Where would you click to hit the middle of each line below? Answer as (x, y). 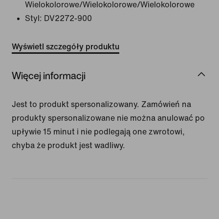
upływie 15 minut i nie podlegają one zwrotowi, (98, 131)
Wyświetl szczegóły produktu (66, 47)
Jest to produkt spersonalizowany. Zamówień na (101, 104)
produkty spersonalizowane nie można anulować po (108, 118)
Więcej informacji (49, 75)
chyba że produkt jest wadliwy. (68, 145)
